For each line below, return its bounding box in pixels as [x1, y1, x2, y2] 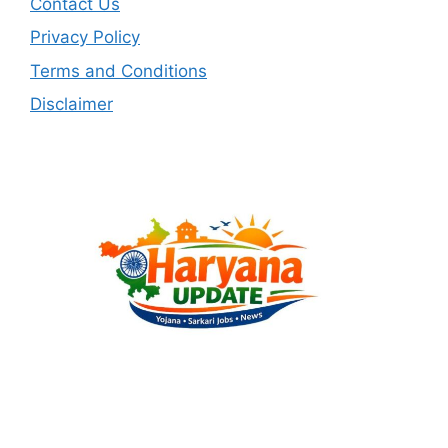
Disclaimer [30, 94, 113, 115]
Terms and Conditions [30, 60, 207, 81]
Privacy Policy [30, 27, 140, 48]
